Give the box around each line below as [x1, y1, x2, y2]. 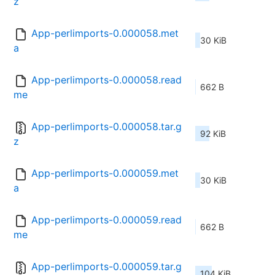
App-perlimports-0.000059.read [31, 214, 182, 227]
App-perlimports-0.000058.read [31, 74, 182, 87]
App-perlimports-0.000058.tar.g [31, 120, 182, 133]
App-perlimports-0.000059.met [31, 167, 179, 180]
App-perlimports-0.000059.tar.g [31, 260, 182, 273]
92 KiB [200, 128, 226, 139]
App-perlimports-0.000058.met [31, 27, 179, 40]
